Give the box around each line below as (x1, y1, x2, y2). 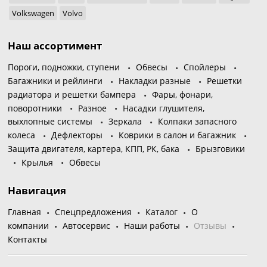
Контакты (8, 233, 48, 245)
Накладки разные (119, 75, 191, 87)
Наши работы (124, 220, 181, 232)
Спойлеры (184, 61, 226, 73)
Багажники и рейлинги (8, 75, 103, 87)
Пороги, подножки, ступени (8, 61, 120, 73)
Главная (8, 206, 42, 218)
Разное (78, 102, 107, 114)
